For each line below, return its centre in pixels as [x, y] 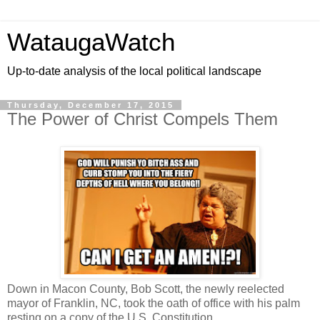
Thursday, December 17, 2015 [91, 105]
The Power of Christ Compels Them [142, 119]
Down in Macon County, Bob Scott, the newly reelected [146, 289]
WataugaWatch [91, 42]
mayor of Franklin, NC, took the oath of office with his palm [154, 303]
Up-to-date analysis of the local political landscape [134, 71]
